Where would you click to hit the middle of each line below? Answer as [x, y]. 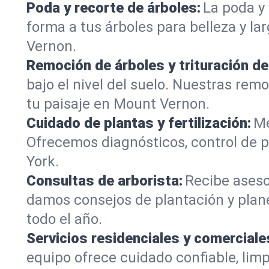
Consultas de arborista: [104, 181]
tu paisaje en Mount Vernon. [118, 104]
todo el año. [64, 219]
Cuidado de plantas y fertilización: [139, 123]
